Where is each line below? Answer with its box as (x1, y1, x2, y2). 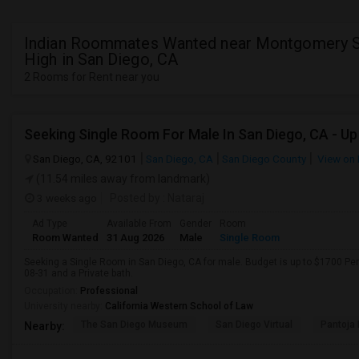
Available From (107, 218, 171, 229)
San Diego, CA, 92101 (33, 152, 137, 165)
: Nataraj (160, 192, 204, 204)
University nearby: (24, 301, 105, 312)
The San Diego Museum (81, 319, 188, 330)
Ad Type (32, 218, 67, 229)
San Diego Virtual (216, 319, 292, 330)
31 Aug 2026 (107, 232, 164, 244)
